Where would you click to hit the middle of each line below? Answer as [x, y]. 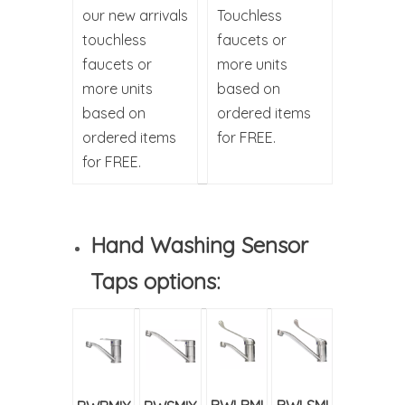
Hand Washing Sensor [199, 245]
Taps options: [155, 281]
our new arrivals [135, 16]
